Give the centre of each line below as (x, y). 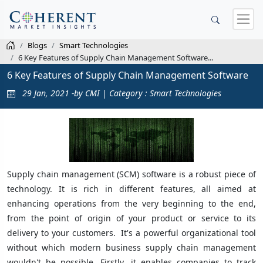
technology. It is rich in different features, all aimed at (131, 189)
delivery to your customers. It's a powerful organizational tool (131, 233)
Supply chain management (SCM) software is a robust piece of (131, 174)
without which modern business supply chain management (131, 248)
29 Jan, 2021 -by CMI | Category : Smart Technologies (121, 93)
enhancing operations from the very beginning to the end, (131, 204)
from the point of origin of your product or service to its (131, 218)
